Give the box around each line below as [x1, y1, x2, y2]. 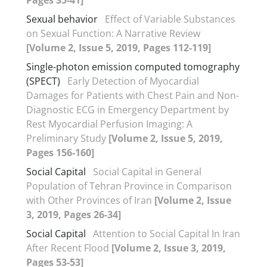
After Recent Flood [26, 241, 111, 254]
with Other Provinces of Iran [26, 193, 154, 207]
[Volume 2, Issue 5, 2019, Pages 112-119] [26, 41, 211, 54]
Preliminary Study [26, 131, 108, 145]
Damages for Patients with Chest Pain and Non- [26, 88, 239, 102]
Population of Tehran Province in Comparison [26, 179, 232, 193]
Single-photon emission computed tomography [26, 60, 240, 73]
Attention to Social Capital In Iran [93, 226, 240, 240]
